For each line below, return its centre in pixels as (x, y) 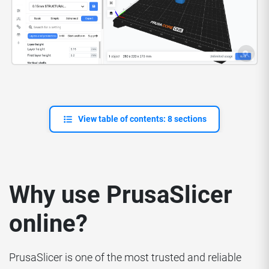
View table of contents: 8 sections (142, 119)
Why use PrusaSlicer (121, 195)
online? (48, 224)
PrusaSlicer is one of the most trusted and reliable (125, 258)
